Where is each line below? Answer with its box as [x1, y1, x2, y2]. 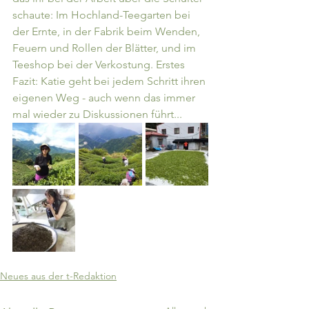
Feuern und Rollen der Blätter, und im [12, 41, 199, 54]
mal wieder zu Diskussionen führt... [12, 107, 182, 121]
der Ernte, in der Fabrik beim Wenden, [12, 24, 203, 38]
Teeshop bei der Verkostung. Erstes [12, 57, 188, 71]
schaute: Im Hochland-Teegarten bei [12, 8, 193, 21]
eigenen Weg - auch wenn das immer [12, 90, 198, 104]
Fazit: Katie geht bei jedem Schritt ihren [12, 74, 208, 88]
